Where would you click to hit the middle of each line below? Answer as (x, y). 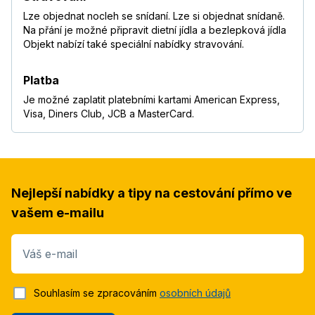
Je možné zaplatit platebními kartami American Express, (152, 100)
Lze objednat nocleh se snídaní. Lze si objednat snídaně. (154, 16)
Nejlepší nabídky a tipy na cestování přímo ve (152, 193)
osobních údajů (195, 293)
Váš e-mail (50, 254)
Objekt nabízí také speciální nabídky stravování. (134, 44)
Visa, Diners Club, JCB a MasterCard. (109, 114)
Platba (41, 81)
